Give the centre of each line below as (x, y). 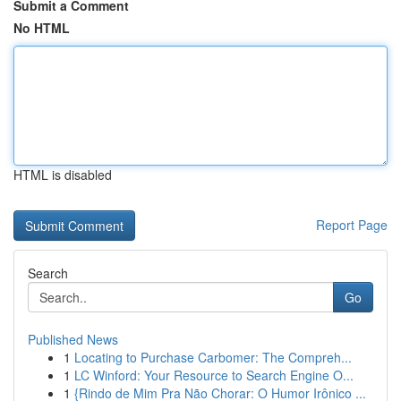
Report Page (352, 225)
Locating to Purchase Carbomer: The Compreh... (213, 357)
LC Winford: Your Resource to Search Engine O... (214, 375)
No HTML (42, 28)
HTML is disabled (63, 175)
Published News (73, 339)
